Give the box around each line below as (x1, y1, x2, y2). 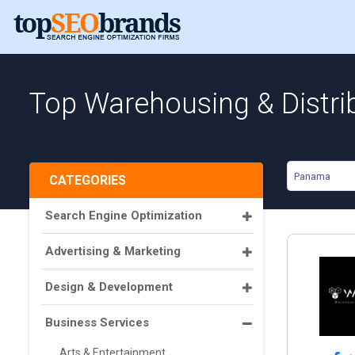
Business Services (45, 315, 149, 330)
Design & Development (45, 280, 173, 294)
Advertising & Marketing (45, 244, 181, 258)
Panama (294, 170, 330, 182)
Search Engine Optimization (45, 208, 202, 223)
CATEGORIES (49, 173, 126, 188)
